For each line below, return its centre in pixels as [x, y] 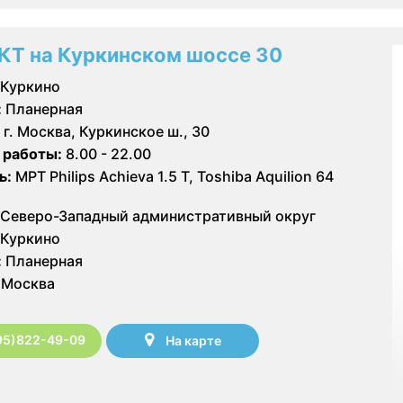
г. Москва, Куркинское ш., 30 [107, 131]
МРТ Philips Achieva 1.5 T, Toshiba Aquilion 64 [173, 176]
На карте [193, 341]
